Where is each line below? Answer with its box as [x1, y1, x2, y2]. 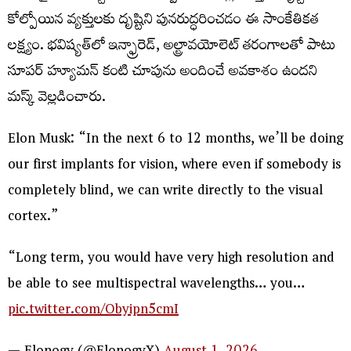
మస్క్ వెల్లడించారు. [8, 83, 106, 114]
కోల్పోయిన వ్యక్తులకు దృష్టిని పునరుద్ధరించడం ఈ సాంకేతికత [8, 5, 319, 37]
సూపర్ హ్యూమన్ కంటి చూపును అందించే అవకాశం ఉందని [8, 57, 317, 89]
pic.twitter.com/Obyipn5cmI [8, 295, 179, 327]
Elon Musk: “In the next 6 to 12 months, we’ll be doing [8, 125, 343, 156]
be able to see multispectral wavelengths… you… [8, 270, 305, 301]
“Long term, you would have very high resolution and [8, 244, 335, 275]
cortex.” [8, 202, 59, 233]
